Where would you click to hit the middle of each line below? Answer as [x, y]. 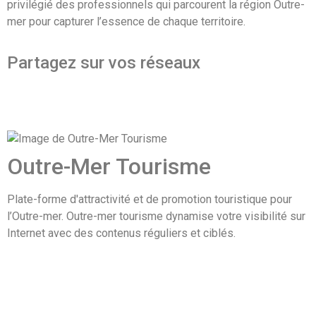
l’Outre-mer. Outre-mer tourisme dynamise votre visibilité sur [156, 217]
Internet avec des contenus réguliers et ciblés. [121, 233]
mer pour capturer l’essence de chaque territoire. [126, 21]
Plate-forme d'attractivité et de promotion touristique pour [150, 200]
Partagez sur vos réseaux [104, 63]
